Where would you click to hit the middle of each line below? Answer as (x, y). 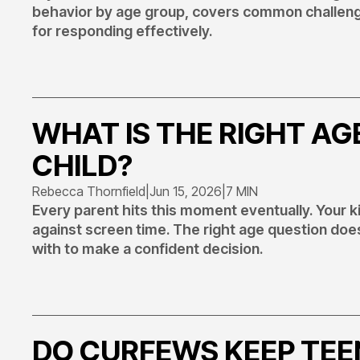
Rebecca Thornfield (89, 191)
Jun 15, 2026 (186, 191)
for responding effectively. (122, 31)
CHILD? (82, 166)
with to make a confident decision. (147, 249)
